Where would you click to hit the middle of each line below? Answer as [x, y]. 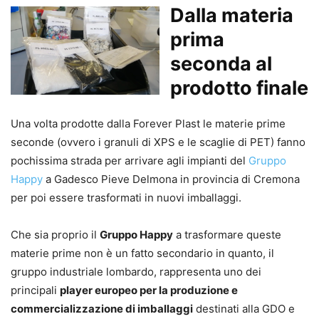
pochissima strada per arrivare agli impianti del [130, 161]
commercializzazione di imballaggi [102, 309]
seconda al [221, 64]
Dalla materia [232, 15]
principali [35, 290]
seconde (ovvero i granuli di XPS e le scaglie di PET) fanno [158, 142]
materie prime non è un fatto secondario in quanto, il [142, 253]
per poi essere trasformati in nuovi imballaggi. [126, 198]
